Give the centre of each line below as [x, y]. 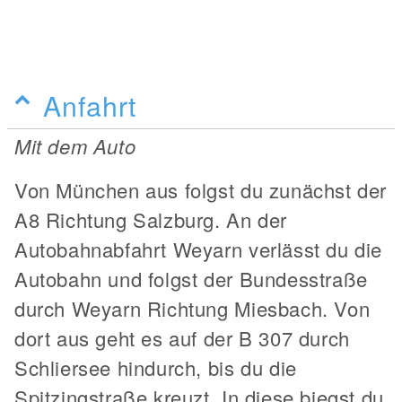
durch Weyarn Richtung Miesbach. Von [192, 308]
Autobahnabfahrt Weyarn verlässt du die [198, 249]
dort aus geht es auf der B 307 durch [182, 337]
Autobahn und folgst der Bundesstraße [191, 278]
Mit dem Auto [75, 145]
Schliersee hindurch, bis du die [156, 367]
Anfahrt [90, 105]
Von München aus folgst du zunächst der [201, 189]
